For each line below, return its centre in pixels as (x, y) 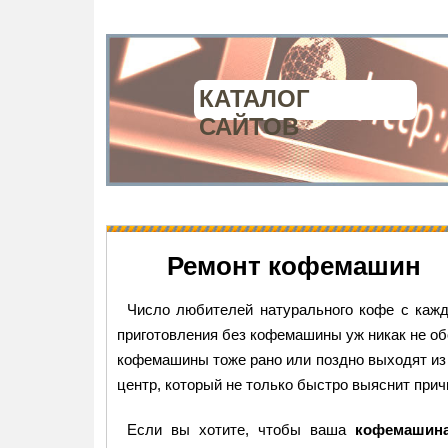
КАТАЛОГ (255, 98)
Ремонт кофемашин (293, 266)
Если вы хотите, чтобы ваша (240, 429)
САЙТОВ (249, 126)
